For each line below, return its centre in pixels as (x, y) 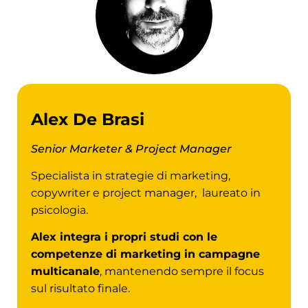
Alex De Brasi (88, 119)
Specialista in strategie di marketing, (131, 175)
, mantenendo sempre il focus (182, 272)
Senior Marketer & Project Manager (131, 148)
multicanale (65, 272)
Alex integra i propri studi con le (124, 237)
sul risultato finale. (80, 289)
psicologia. (59, 210)
